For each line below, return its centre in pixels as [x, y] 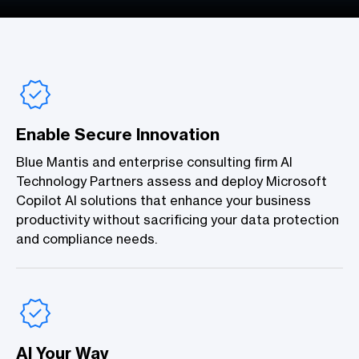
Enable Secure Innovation [118, 134]
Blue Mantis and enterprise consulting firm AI [154, 162]
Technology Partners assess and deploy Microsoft [171, 181]
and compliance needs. [87, 239]
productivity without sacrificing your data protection [177, 220]
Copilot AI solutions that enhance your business [163, 200]
